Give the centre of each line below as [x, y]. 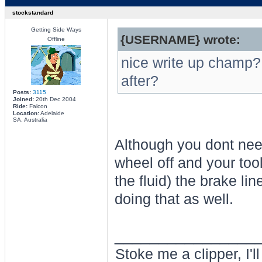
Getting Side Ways [56, 30]
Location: [26, 113]
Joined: [23, 99]
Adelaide [51, 113]
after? [139, 81]
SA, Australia [30, 120]
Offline [56, 39]
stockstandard [32, 13]
